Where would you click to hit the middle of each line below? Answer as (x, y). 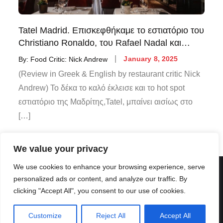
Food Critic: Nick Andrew (69, 59)
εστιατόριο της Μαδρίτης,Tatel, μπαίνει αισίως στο (106, 102)
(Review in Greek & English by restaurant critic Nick (110, 74)
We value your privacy (61, 149)
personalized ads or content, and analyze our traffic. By (100, 179)
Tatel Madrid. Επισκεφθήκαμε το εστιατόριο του (111, 30)
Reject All (111, 216)
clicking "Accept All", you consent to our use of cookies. (100, 191)
